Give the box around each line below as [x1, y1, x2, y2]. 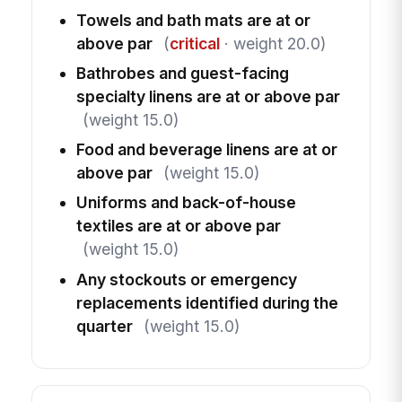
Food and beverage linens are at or [75, 140, 337, 160]
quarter [75, 316, 133, 336]
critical [169, 34, 220, 54]
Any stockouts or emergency [75, 269, 297, 289]
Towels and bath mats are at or [75, 11, 310, 31]
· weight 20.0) [219, 34, 326, 54]
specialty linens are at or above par [75, 87, 340, 107]
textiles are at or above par [75, 216, 281, 236]
